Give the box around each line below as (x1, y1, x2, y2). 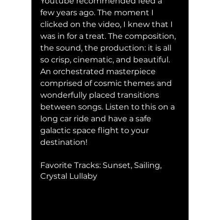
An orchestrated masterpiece (40, 66, 158, 76)
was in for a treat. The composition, (40, 31, 178, 41)
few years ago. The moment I (40, 7, 156, 17)
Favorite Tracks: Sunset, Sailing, (40, 160, 164, 170)
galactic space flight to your (40, 125, 151, 135)
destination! (40, 137, 87, 147)
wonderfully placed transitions (40, 90, 161, 100)
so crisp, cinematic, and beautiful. (40, 55, 172, 64)
